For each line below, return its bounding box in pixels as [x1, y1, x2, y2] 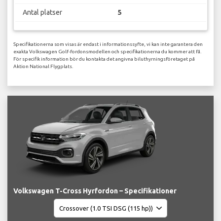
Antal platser [22, 8, 62, 16]
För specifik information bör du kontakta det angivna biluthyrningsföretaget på [13, 56, 195, 62]
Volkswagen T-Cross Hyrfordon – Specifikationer [13, 187, 177, 195]
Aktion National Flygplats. [13, 64, 73, 70]
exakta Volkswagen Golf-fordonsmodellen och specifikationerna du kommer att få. [13, 49, 201, 55]
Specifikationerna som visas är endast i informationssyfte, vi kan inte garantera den [13, 41, 203, 47]
